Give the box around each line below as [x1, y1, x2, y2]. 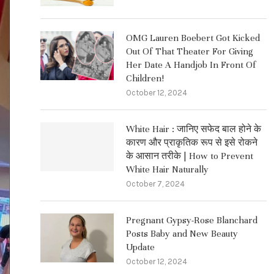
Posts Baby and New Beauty [126, 228, 238, 239]
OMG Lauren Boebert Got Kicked [126, 32, 260, 43]
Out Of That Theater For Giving [126, 46, 253, 57]
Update [126, 242, 155, 253]
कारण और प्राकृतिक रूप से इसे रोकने [126, 137, 257, 148]
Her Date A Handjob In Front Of [126, 59, 256, 70]
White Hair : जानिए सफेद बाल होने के [126, 124, 261, 135]
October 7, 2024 [126, 179, 185, 188]
